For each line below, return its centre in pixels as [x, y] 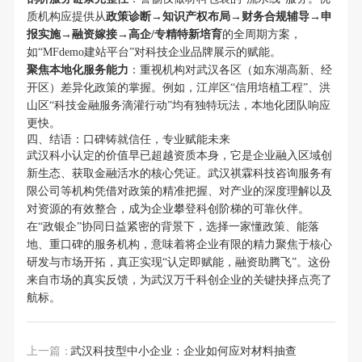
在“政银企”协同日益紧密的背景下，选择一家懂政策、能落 [173, 227]
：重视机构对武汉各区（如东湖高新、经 [230, 70]
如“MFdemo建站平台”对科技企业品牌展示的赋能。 [154, 53]
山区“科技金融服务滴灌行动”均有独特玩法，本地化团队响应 [178, 106]
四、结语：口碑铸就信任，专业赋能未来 [128, 140]
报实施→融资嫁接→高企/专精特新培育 [124, 35]
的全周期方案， [261, 35]
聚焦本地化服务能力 [77, 70]
